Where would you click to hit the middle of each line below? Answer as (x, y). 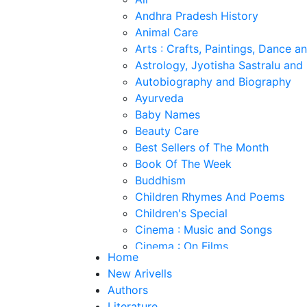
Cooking (157, 295)
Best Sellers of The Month (202, 147)
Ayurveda (159, 98)
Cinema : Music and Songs (204, 230)
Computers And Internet (197, 279)
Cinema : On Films (182, 246)
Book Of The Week (183, 164)
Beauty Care (167, 131)
